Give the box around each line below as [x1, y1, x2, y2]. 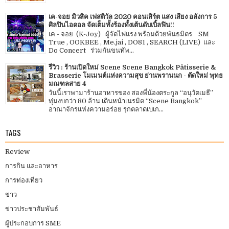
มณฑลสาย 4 [49, 79, 86, 87]
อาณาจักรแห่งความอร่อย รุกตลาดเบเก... [49, 105, 164, 113]
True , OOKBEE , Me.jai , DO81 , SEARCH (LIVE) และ [49, 38, 217, 47]
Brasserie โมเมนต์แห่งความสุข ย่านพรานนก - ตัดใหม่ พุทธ [49, 71, 223, 79]
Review [5, 148, 30, 156]
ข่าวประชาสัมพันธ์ [5, 205, 58, 213]
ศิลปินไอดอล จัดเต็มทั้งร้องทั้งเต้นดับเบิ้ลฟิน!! [49, 20, 174, 29]
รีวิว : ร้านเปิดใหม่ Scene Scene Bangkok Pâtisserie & [49, 63, 216, 71]
